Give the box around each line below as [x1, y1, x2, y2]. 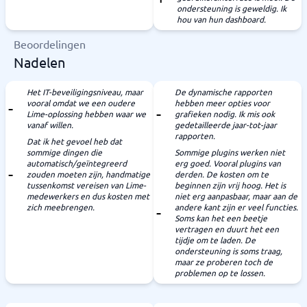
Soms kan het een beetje [175, 212, 267, 223]
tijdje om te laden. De [175, 234, 256, 245]
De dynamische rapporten [175, 86, 272, 97]
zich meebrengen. [27, 201, 95, 212]
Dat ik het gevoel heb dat [27, 136, 122, 147]
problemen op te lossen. [175, 267, 265, 278]
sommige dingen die [27, 147, 102, 158]
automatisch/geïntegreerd [27, 158, 127, 169]
